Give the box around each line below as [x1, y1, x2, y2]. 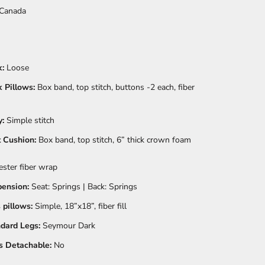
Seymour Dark [43, 220, 95, 232]
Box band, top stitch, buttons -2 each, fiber [35, 82, 195, 93]
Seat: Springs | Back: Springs [29, 181, 137, 193]
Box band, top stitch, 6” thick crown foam [36, 134, 191, 146]
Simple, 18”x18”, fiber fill [33, 201, 127, 212]
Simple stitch [4, 115, 54, 127]
